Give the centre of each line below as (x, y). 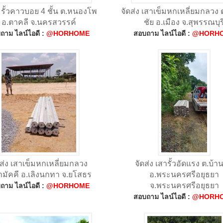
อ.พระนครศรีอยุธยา (184, 174)
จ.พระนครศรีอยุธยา (184, 185)
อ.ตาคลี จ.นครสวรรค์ (39, 22)
